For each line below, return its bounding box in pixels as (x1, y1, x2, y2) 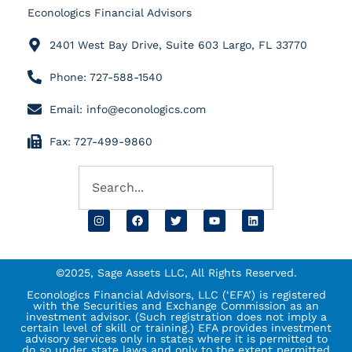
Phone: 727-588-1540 (49, 70, 163, 83)
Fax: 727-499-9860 (49, 134, 152, 148)
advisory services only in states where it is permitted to (24, 332, 328, 345)
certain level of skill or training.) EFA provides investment (20, 321, 332, 334)
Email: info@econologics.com (49, 102, 206, 115)
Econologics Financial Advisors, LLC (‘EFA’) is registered (26, 288, 326, 301)
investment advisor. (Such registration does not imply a (25, 310, 327, 323)
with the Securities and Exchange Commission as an (33, 299, 319, 312)
